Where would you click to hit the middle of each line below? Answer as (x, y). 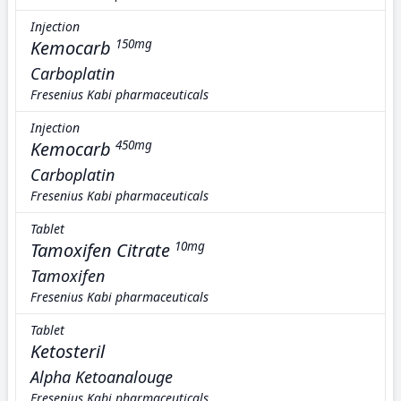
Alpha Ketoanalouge (102, 377)
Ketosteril (68, 351)
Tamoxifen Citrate (100, 250)
